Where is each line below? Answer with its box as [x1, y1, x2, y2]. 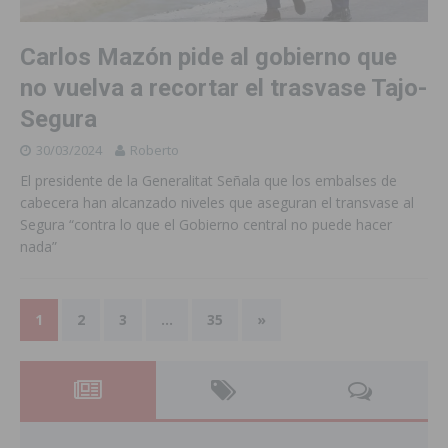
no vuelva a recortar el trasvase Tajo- [20, 74, 427, 103]
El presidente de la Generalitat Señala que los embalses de [20, 171, 397, 191]
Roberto [130, 141, 179, 160]
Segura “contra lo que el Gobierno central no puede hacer [20, 215, 392, 235]
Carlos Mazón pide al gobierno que [20, 43, 397, 72]
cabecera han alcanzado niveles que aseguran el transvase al [20, 193, 414, 213]
